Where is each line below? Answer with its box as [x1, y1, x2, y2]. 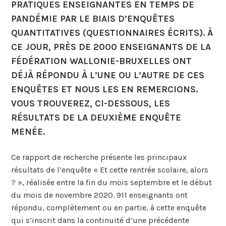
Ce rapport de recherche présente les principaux [11, 152, 187, 162]
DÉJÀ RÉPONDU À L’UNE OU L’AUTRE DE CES [11, 69, 205, 81]
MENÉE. [11, 126, 45, 137]
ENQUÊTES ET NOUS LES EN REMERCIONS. [11, 83, 198, 95]
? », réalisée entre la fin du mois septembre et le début [11, 177, 212, 187]
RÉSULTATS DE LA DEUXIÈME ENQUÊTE [11, 111, 182, 123]
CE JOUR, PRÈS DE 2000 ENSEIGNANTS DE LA [11, 41, 211, 52]
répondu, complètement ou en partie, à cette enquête [11, 202, 207, 212]
